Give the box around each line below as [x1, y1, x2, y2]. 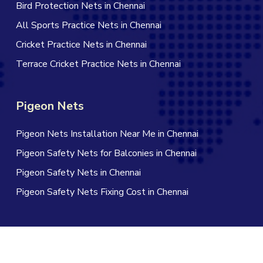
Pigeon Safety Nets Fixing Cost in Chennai [15, 185, 188, 198]
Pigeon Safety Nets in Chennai [15, 166, 141, 179]
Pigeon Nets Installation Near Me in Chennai [15, 127, 198, 140]
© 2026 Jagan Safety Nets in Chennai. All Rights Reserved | [20, 241, 243, 253]
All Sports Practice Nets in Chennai [15, 18, 161, 32]
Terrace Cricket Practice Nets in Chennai [15, 57, 181, 70]
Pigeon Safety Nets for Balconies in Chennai [15, 146, 197, 160]
